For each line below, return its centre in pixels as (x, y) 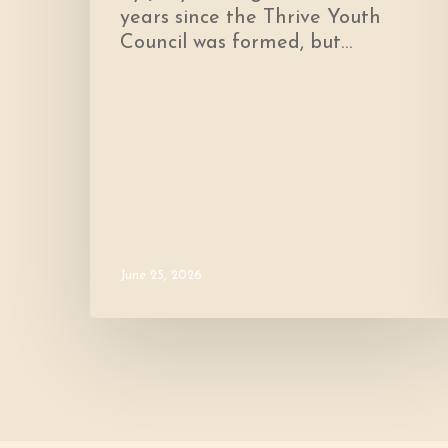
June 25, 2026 (161, 276)
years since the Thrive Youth (250, 18)
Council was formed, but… (236, 43)
